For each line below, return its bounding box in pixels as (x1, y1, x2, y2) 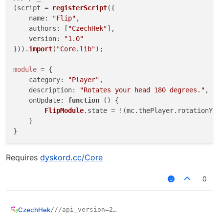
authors (29, 24, 56, 33)
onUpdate (29, 96, 60, 105)
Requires (6, 153, 40, 163)
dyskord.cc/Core (40, 153, 103, 163)
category (29, 76, 60, 84)
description (29, 86, 72, 94)
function (68, 96, 99, 105)
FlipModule (44, 107, 84, 115)
